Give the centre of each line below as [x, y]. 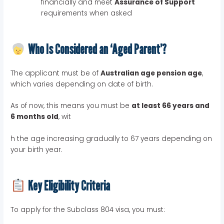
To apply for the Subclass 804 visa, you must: [88, 209]
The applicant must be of [56, 73]
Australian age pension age [151, 73]
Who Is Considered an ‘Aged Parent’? [96, 49]
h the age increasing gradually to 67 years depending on [111, 139]
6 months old [35, 117]
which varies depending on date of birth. [82, 84]
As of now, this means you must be [71, 106]
